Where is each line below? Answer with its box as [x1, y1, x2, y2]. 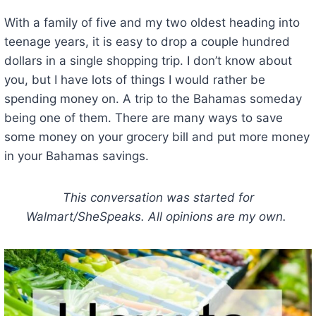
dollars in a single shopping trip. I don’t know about [4, 53, 292, 68]
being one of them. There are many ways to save [4, 110, 283, 125]
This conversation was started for [62, 190, 254, 205]
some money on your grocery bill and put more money [4, 129, 310, 144]
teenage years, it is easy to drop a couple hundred [4, 34, 290, 49]
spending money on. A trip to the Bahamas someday [4, 91, 302, 106]
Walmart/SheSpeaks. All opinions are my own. [26, 209, 290, 224]
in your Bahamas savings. [4, 148, 149, 163]
